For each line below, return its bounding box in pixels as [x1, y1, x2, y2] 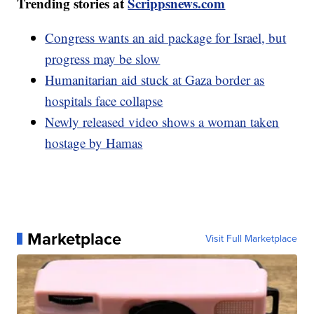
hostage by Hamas [45, 133, 143, 151]
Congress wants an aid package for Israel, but [45, 28, 287, 46]
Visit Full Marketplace [205, 231, 297, 246]
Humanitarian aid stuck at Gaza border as [45, 70, 265, 88]
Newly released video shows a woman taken [45, 112, 280, 130]
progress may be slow [45, 49, 161, 67]
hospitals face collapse [45, 91, 163, 109]
